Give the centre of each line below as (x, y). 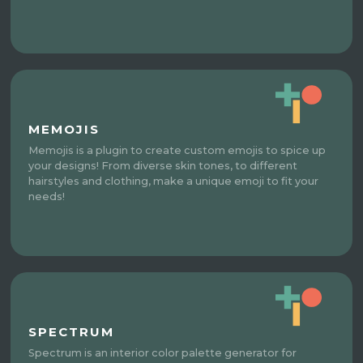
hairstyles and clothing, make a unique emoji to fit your (174, 181)
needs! (47, 196)
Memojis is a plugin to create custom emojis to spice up (177, 150)
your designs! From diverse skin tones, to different (163, 165)
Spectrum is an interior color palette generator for (163, 352)
